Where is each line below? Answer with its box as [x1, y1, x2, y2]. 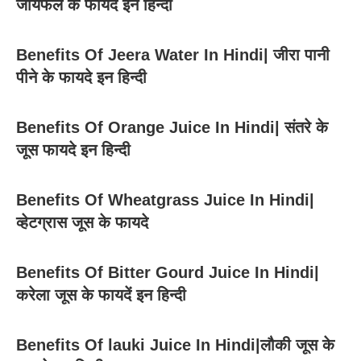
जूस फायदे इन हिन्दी [16, 140, 131, 159]
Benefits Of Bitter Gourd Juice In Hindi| [16, 263, 319, 281]
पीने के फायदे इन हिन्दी [16, 68, 147, 86]
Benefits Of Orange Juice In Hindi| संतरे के [16, 118, 328, 136]
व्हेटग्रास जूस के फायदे [16, 213, 148, 231]
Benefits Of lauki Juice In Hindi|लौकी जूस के [16, 335, 334, 354]
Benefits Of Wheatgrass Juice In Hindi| [16, 190, 314, 209]
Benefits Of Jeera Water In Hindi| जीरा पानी [16, 45, 330, 64]
